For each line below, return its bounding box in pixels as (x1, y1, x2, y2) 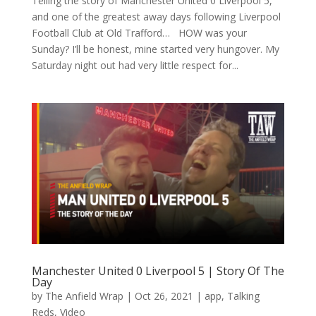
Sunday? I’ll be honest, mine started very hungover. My (31, 42, 279, 56)
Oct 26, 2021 (134, 288, 193, 303)
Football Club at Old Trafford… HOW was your (31, 26, 247, 40)
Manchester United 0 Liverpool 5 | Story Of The (31, 262, 284, 279)
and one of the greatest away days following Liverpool (31, 10, 281, 24)
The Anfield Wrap (44, 288, 123, 303)
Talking (226, 288, 260, 303)
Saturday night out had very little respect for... (31, 59, 238, 73)
